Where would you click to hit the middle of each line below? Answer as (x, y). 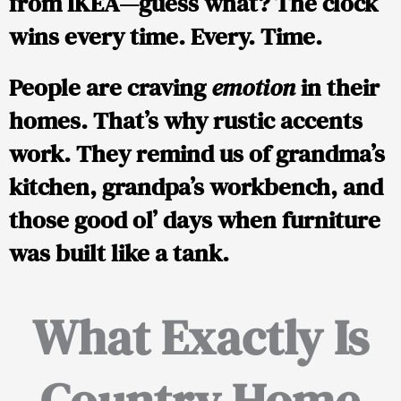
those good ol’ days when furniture (195, 220)
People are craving (110, 88)
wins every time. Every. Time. (166, 37)
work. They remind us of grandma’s (197, 154)
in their (337, 88)
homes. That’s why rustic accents (186, 121)
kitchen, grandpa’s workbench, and (196, 187)
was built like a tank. (119, 253)
